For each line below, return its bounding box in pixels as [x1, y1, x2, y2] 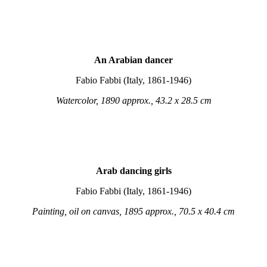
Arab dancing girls [95, 166, 172, 176]
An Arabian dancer [94, 55, 173, 65]
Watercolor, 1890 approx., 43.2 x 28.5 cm [55, 95, 212, 105]
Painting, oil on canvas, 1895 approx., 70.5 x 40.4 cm [32, 206, 235, 216]
